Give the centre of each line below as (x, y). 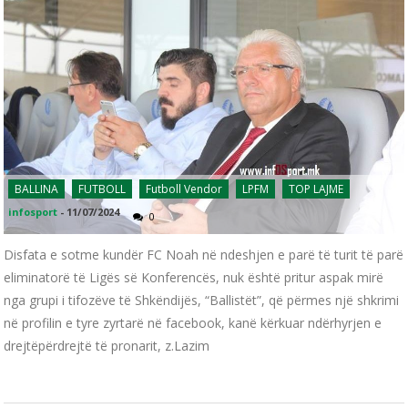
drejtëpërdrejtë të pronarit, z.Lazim (107, 346)
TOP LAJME (316, 189)
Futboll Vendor (184, 189)
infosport (33, 212)
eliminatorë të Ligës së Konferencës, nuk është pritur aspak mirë (194, 278)
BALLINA (37, 189)
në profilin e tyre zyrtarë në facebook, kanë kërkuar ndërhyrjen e (193, 323)
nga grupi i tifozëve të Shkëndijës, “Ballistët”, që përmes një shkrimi (202, 301)
